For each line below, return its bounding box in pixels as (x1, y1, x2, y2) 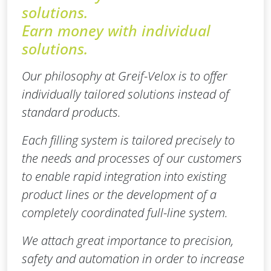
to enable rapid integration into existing (22, 168, 226, 185)
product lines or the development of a (22, 186, 217, 203)
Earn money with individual (22, 20, 211, 41)
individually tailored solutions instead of (22, 86, 229, 103)
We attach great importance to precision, (22, 232, 233, 249)
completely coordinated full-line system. (22, 204, 228, 221)
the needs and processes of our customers (22, 150, 242, 167)
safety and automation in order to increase (22, 250, 244, 267)
